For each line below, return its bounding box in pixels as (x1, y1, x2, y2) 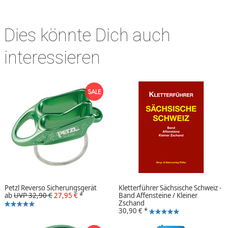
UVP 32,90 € (14, 191, 52, 201)
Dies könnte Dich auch (4, 24, 170, 45)
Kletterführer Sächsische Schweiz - (119, 183, 221, 193)
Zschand (119, 198, 145, 208)
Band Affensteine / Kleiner (119, 191, 197, 201)
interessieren (4, 47, 100, 68)
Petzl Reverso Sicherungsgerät (5, 183, 97, 193)
